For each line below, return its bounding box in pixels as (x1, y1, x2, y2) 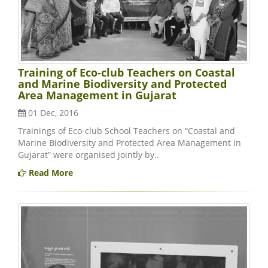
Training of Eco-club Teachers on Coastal (18, 65, 235, 80)
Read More (26, 167, 73, 179)
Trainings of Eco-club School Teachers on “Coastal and (18, 125, 235, 137)
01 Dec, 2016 (26, 107, 78, 119)
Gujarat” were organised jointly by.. (18, 149, 159, 161)
